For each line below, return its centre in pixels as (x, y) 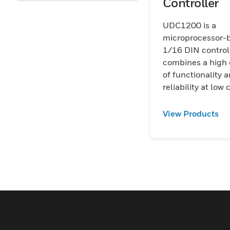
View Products (190, 113)
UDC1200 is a (189, 25)
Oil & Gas (57, 13)
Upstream (59, 32)
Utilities (55, 51)
